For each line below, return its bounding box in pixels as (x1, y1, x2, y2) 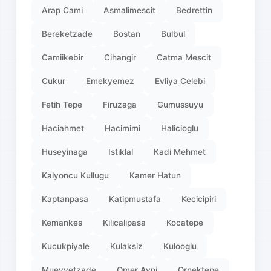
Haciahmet (42, 123, 85, 133)
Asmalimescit (103, 5, 156, 15)
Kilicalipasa (103, 217, 146, 227)
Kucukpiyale (42, 241, 90, 251)
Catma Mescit (157, 52, 212, 62)
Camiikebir (42, 52, 84, 62)
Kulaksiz (110, 241, 143, 251)
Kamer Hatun (129, 170, 181, 180)
